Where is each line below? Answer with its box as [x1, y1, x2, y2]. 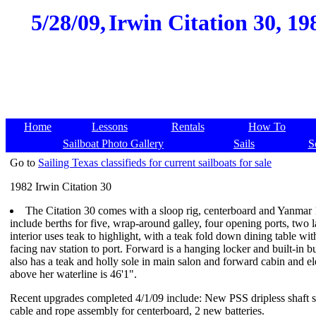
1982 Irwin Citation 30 [10, 181, 111, 193]
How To [248, 121, 286, 133]
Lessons [92, 121, 128, 133]
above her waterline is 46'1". [10, 268, 137, 280]
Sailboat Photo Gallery [63, 138, 164, 150]
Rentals [171, 121, 205, 133]
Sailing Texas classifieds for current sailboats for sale [38, 157, 272, 169]
